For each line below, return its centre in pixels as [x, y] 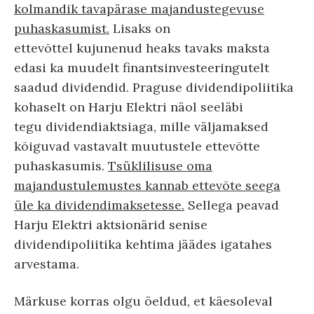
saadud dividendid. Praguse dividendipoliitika [154, 88]
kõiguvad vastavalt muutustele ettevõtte [137, 146]
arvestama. [47, 264]
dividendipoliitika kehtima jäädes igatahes [143, 245]
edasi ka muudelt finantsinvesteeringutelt [142, 68]
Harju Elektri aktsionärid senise [111, 225]
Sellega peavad [232, 205]
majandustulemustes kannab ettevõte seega [147, 186]
